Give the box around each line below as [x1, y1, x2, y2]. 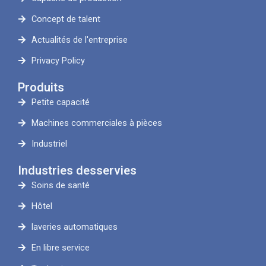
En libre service [31, 242, 90, 254]
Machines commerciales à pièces [31, 118, 162, 129]
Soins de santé [31, 180, 90, 191]
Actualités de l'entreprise [31, 34, 128, 46]
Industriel [31, 138, 67, 150]
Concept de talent [31, 14, 100, 25]
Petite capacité [31, 97, 90, 108]
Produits [18, 80, 64, 95]
